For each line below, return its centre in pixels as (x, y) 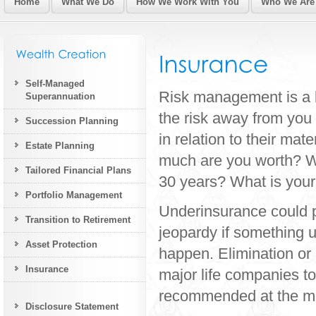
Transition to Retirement (78, 219)
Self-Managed (55, 83)
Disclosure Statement (72, 306)
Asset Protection (61, 244)
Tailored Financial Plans (78, 170)
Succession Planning (72, 121)
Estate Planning (60, 145)
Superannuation (60, 96)
